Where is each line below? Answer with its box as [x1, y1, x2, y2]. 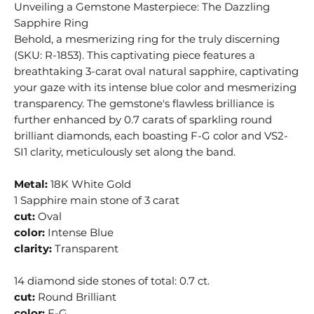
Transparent [52, 242, 119, 256]
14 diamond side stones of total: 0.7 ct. [14, 274, 210, 288]
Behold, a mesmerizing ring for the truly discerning [14, 32, 280, 46]
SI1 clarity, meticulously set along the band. [14, 145, 236, 159]
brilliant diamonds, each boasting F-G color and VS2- [14, 129, 289, 143]
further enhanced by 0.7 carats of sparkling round [14, 113, 273, 127]
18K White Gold [50, 177, 132, 191]
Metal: [14, 177, 51, 191]
